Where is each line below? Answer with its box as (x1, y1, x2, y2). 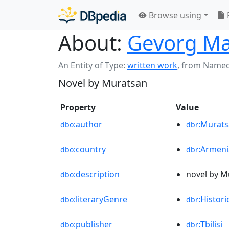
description (76, 169, 120, 180)
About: (58, 29, 122, 57)
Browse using (147, 9, 201, 21)
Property (60, 102, 96, 113)
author (76, 119, 102, 130)
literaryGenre (76, 194, 127, 205)
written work (127, 60, 177, 71)
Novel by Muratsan (58, 76, 147, 90)
